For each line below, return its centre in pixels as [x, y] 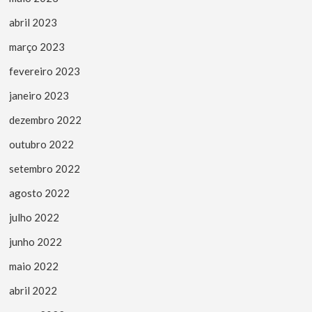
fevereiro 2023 [45, 71]
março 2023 [37, 46]
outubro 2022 [42, 144]
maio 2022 [34, 266]
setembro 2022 [45, 168]
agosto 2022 [40, 193]
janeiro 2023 [39, 95]
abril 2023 [33, 22]
